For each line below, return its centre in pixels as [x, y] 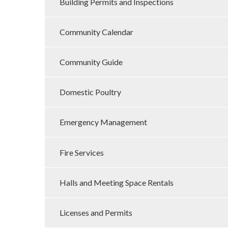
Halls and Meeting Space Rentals [116, 182]
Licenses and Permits [96, 212]
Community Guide [91, 62]
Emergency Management [103, 122]
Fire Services [81, 152]
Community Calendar [96, 32]
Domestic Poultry [90, 92]
